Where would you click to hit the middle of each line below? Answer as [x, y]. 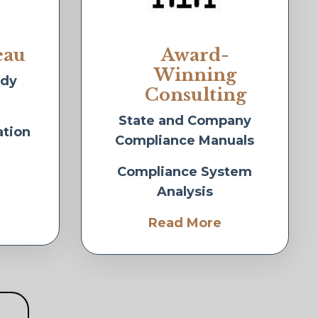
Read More [185, 223]
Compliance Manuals [184, 141]
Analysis [185, 192]
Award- [195, 55]
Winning [195, 75]
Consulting [195, 95]
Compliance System [184, 172]
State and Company [185, 121]
